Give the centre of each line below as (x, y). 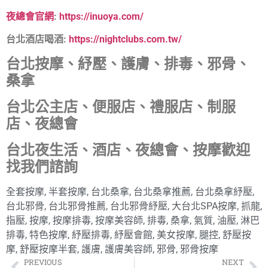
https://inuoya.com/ (100, 16)
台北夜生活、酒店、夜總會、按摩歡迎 (128, 150)
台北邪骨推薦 (77, 206)
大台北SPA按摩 (204, 206)
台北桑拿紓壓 (224, 191)
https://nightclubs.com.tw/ (124, 39)
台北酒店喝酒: (36, 39)
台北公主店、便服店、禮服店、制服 (121, 107)
